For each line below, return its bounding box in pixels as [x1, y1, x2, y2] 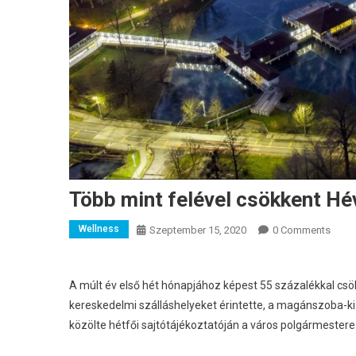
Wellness [79, 222, 119, 234]
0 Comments [273, 223, 331, 236]
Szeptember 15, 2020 [149, 223, 246, 236]
